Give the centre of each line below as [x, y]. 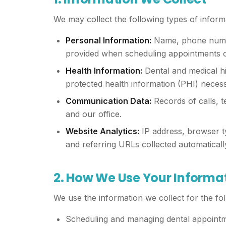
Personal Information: [108, 40]
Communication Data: [108, 101]
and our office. [94, 114]
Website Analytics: [102, 131]
